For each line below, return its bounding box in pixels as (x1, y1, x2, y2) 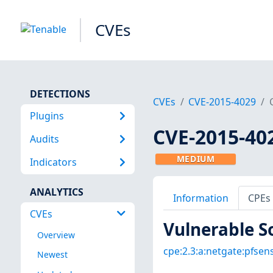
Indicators (29, 155, 77, 169)
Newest (37, 249, 68, 261)
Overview (37, 229, 75, 241)
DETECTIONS (29, 87, 90, 101)
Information (172, 191, 229, 205)
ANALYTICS (29, 185, 83, 199)
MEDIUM (176, 153, 215, 165)
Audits (29, 132, 59, 146)
